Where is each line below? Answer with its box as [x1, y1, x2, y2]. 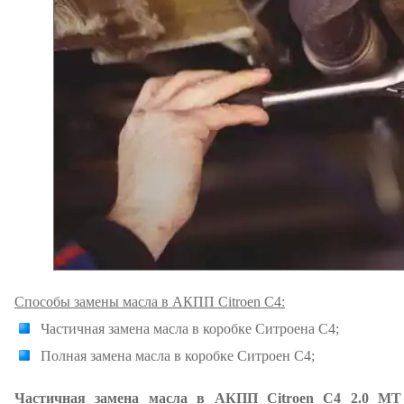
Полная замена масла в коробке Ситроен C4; [41, 348, 315, 363]
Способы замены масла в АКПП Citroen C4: [14, 294, 285, 309]
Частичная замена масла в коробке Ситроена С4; [41, 321, 339, 336]
